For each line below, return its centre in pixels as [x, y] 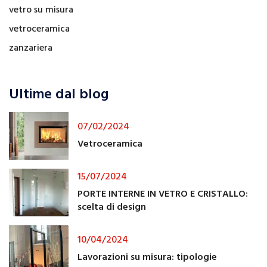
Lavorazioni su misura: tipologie [147, 257]
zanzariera [31, 49]
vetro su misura [41, 10]
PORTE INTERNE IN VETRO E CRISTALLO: [163, 194]
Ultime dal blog [59, 95]
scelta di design [112, 207]
